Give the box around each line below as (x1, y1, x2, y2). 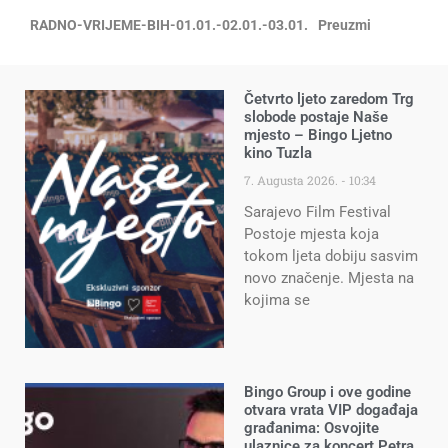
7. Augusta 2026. (244, 171, 341, 188)
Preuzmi (318, 16, 372, 33)
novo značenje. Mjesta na (244, 268, 414, 287)
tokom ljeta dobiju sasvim (244, 246, 418, 265)
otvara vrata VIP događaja (244, 401, 418, 420)
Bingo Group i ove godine (244, 383, 411, 402)
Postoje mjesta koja (244, 224, 379, 243)
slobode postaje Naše (244, 107, 388, 126)
